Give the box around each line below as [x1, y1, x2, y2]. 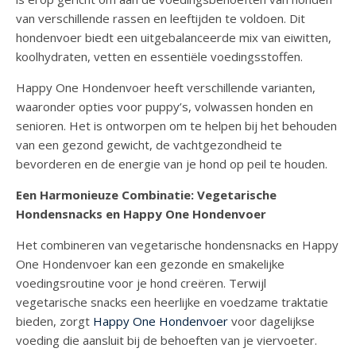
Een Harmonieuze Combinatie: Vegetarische [16, 187, 277, 203]
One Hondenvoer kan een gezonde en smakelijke [16, 256, 284, 273]
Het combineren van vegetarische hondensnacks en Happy [16, 237, 339, 253]
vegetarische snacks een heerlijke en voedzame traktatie [16, 294, 328, 311]
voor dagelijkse [228, 313, 315, 330]
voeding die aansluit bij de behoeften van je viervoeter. [16, 332, 317, 349]
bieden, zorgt [16, 313, 93, 330]
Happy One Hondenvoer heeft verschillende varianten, [16, 79, 315, 96]
